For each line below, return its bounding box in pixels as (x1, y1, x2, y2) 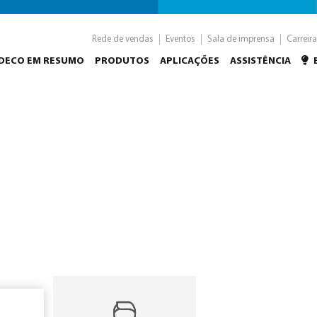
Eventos (166, 34, 195, 44)
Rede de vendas (92, 34, 154, 44)
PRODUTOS (95, 56, 149, 67)
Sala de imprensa (207, 34, 275, 44)
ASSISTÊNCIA (230, 56, 291, 67)
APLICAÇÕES (160, 56, 219, 67)
